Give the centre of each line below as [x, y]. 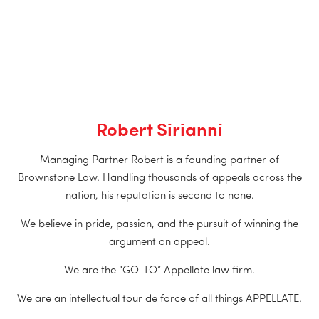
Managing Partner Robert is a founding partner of [159, 160]
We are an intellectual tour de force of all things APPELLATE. [159, 299]
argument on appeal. [159, 242]
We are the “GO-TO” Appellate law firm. [159, 271]
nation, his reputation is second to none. [159, 196]
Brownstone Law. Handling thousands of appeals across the [159, 178]
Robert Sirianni [159, 131]
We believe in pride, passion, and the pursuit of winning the [159, 224]
